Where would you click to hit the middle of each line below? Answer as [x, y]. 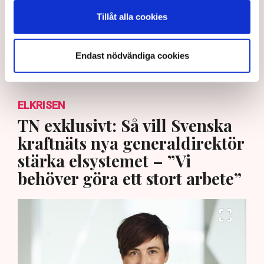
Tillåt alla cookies [132, 16]
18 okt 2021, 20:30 [76, 62]
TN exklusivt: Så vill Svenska [125, 126]
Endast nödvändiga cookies [132, 55]
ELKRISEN [41, 105]
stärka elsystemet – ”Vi [104, 161]
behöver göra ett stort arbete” [130, 179]
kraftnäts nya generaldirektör [131, 143]
